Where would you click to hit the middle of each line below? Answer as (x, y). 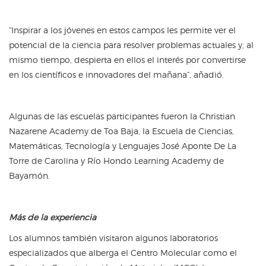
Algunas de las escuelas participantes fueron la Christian (122, 116)
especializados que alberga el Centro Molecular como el (123, 252)
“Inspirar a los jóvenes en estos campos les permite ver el (122, 30)
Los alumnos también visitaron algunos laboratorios (113, 237)
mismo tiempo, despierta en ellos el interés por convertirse (127, 59)
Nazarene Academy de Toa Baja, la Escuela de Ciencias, (121, 131)
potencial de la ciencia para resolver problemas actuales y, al (131, 45)
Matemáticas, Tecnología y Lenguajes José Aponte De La (123, 145)
